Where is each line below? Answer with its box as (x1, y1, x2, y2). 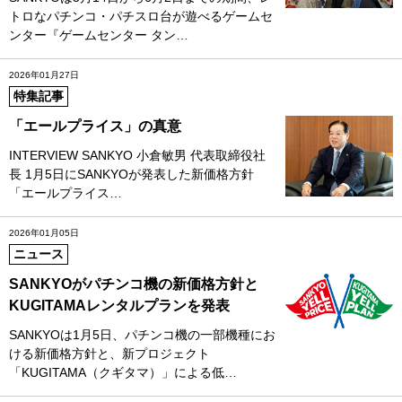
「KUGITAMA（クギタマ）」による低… (9, 364, 237, 380)
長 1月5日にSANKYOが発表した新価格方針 (9, 166, 254, 181)
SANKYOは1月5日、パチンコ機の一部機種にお (9, 327, 275, 342)
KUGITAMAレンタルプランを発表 (9, 297, 230, 313)
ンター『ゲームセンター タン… (9, 27, 188, 42)
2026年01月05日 (9, 227, 79, 238)
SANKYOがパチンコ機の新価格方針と (9, 275, 258, 292)
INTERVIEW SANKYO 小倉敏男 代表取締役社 (9, 147, 266, 162)
